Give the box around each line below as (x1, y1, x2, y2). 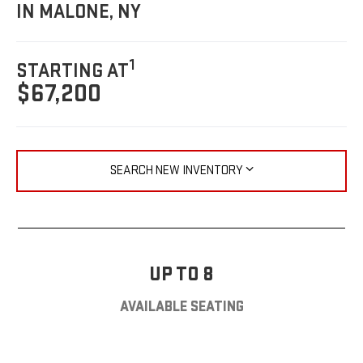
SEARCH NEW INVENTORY (109, 162, 243, 178)
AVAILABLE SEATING (119, 297, 244, 315)
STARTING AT (16, 59, 130, 83)
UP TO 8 (149, 262, 214, 286)
